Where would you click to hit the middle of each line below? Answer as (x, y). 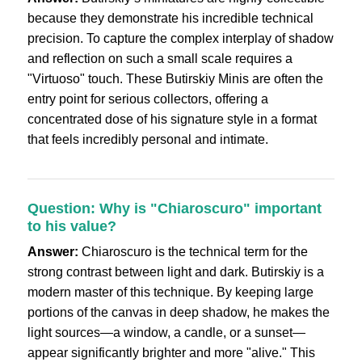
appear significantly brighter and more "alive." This (171, 353)
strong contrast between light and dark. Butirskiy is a (175, 272)
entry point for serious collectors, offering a (147, 99)
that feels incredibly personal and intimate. (147, 139)
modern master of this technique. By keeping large (170, 292)
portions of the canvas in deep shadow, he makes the (178, 312)
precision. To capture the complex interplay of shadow (180, 38)
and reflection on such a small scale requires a (160, 59)
